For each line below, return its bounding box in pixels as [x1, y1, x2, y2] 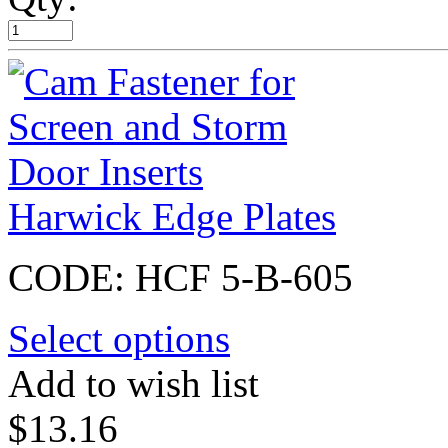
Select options [8, 316, 230, 360]
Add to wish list [8, 361, 259, 405]
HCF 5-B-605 [135, 255, 353, 299]
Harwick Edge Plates [8, 194, 336, 238]
